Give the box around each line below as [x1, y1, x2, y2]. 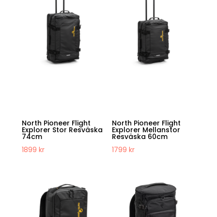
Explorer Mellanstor [112, 124, 181, 135]
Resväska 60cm [112, 131, 168, 141]
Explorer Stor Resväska [21, 124, 103, 135]
